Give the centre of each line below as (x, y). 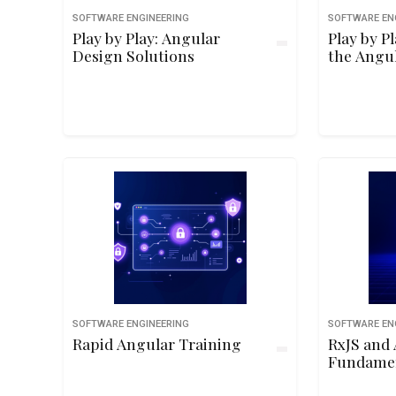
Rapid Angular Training (157, 343)
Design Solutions (134, 55)
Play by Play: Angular (147, 38)
